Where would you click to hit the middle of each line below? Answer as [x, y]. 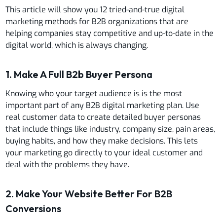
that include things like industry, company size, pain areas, [110, 129]
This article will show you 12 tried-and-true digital [95, 9]
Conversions [34, 208]
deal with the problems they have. [68, 164]
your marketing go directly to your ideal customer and [104, 152]
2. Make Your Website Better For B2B [89, 193]
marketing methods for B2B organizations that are [97, 21]
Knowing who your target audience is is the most [94, 93]
